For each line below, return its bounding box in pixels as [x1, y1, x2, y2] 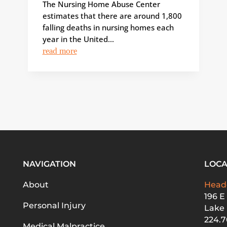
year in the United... [42, 34, 114, 45]
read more [42, 46, 77, 56]
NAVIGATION [22, 159, 76, 169]
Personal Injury [22, 201, 86, 211]
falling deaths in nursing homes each [42, 22, 174, 33]
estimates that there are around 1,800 [42, 11, 182, 21]
